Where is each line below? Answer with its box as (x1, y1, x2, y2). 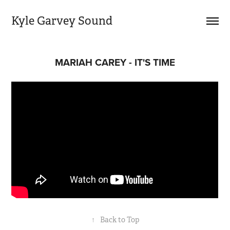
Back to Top (100, 215, 139, 224)
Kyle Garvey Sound (11, 14, 113, 28)
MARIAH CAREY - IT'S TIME (55, 55, 175, 69)
